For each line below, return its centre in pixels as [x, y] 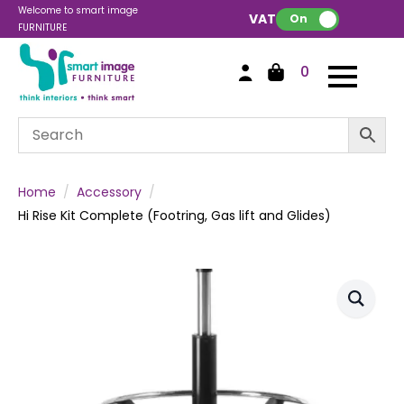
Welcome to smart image [78, 10]
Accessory [109, 192]
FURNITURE [42, 28]
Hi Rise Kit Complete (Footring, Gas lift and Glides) [174, 215]
